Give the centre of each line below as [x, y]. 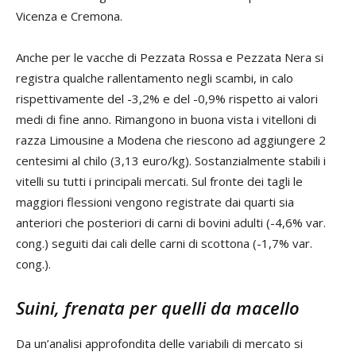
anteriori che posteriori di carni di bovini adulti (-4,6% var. [171, 222]
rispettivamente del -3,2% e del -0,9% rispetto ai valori [167, 98]
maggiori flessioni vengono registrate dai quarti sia [155, 201]
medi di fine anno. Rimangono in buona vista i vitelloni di [166, 119]
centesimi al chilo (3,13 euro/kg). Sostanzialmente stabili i [171, 160]
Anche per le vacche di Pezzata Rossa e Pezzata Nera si [170, 57]
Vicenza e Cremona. [69, 15]
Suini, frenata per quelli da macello [158, 307]
